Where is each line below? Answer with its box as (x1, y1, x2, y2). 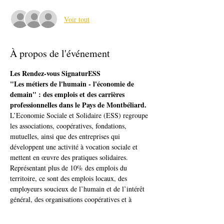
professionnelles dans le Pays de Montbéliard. (10, 99, 146, 110)
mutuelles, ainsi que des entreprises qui (10, 131, 122, 141)
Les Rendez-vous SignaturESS (10, 68, 100, 78)
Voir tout (64, 14, 89, 24)
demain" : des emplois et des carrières (10, 89, 126, 99)
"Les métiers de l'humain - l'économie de (10, 78, 136, 89)
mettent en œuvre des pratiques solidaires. (10, 152, 128, 162)
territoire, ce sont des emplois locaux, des (10, 173, 129, 183)
